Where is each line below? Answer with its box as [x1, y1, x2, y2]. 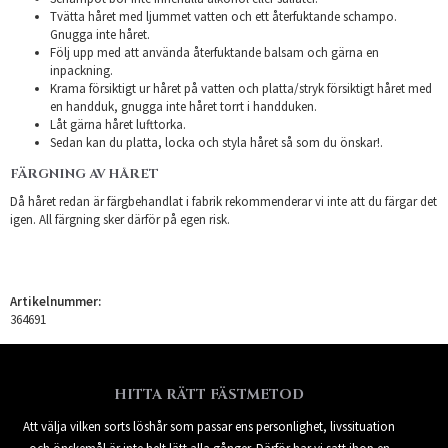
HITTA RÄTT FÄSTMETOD [114, 384, 304, 404]
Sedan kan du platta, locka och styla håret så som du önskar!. [50, 133, 383, 151]
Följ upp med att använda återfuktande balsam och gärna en [50, 43, 379, 61]
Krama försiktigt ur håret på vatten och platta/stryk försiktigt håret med [50, 79, 432, 97]
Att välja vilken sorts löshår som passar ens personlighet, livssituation [23, 417, 395, 435]
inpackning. [50, 61, 113, 79]
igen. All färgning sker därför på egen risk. [10, 210, 230, 228]
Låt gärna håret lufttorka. [50, 115, 186, 133]
